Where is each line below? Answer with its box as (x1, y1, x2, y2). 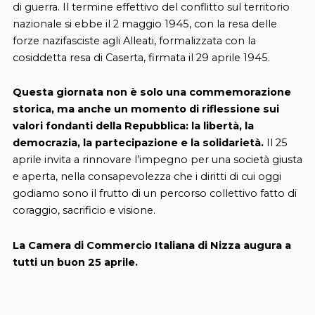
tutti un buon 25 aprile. (12, 255, 138, 269)
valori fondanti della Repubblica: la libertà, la (12, 120, 254, 133)
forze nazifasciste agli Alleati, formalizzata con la (12, 34, 256, 47)
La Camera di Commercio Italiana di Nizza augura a (12, 238, 291, 252)
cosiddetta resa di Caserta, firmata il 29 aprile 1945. (12, 51, 270, 64)
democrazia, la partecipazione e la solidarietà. (12, 136, 266, 150)
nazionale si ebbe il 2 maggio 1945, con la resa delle (12, 17, 277, 30)
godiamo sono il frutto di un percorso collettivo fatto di (12, 187, 297, 200)
